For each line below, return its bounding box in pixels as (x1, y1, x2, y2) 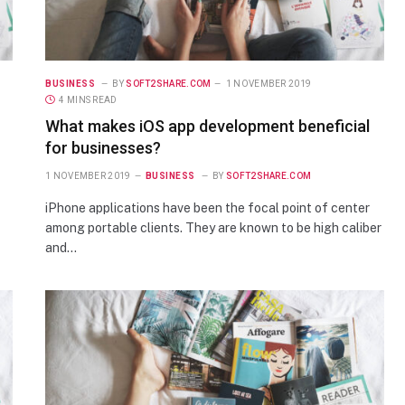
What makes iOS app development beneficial (45, 116, 370, 136)
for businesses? (45, 137, 161, 157)
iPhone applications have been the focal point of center (45, 200, 370, 215)
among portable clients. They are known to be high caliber (45, 220, 381, 235)
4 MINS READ (59, 94, 118, 105)
